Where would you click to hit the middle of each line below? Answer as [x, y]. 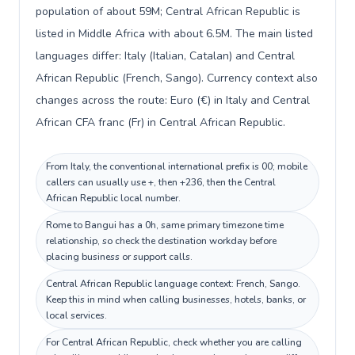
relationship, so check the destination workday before [161, 241]
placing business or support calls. [119, 257]
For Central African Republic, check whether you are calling [174, 342]
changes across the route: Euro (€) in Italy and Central [173, 100]
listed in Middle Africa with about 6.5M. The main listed [174, 34]
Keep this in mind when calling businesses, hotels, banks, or [176, 300]
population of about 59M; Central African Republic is [168, 11]
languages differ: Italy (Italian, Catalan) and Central [165, 56]
